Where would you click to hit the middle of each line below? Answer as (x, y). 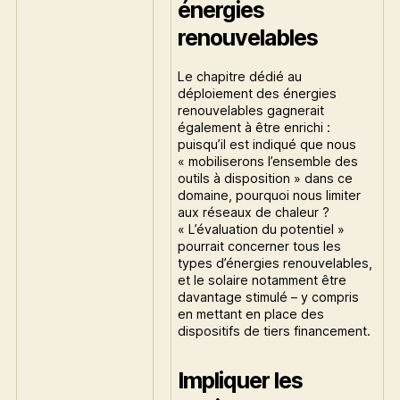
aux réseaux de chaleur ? (254, 212)
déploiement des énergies (258, 93)
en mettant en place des (251, 314)
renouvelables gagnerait (251, 110)
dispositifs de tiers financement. (275, 331)
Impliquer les (240, 381)
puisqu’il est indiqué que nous (267, 144)
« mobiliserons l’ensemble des (268, 161)
